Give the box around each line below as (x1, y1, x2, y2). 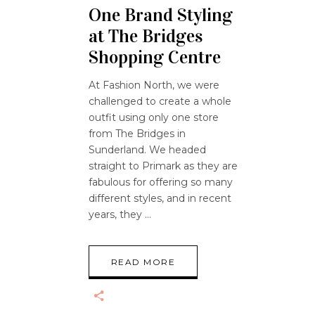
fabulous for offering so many (89, 175, 233, 188)
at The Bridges (89, 25, 202, 47)
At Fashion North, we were (89, 78, 219, 91)
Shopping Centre (89, 46, 221, 68)
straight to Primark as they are (89, 159, 238, 172)
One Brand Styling (89, 4, 233, 26)
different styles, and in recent (89, 191, 231, 205)
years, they (89, 207, 145, 221)
